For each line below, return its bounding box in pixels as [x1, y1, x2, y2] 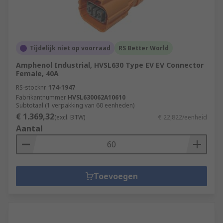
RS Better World [118, 44, 169, 52]
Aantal [16, 123, 43, 134]
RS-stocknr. [16, 83, 47, 92]
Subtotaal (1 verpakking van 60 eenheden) [16, 101, 134, 110]
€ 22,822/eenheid [158, 113, 207, 121]
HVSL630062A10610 [68, 93, 125, 102]
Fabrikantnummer [16, 93, 66, 102]
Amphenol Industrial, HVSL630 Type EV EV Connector [16, 60, 204, 70]
